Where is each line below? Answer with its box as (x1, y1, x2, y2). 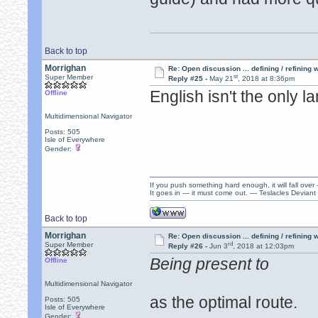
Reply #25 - (168, 75, 209, 83)
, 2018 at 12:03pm (232, 242, 294, 251)
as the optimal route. (150, 293, 298, 312)
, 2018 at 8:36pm (237, 75, 295, 83)
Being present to (150, 255, 270, 274)
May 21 (209, 75, 234, 83)
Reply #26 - (168, 242, 209, 251)
